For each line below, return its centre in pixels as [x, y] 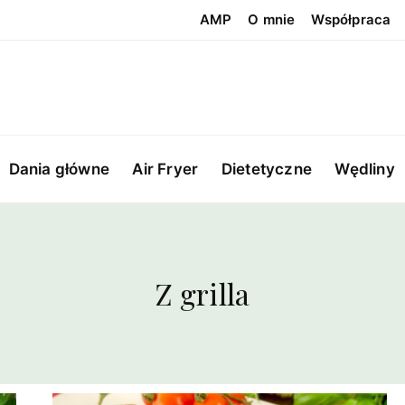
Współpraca [351, 19]
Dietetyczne [266, 170]
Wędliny [365, 170]
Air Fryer [165, 170]
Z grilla [202, 294]
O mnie [272, 19]
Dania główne [59, 170]
